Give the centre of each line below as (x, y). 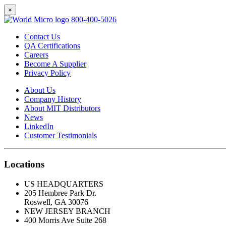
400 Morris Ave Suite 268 (65, 220)
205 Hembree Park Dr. (60, 193)
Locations (24, 164)
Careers (36, 55)
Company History (53, 99)
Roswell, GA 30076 (56, 202)
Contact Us (42, 37)
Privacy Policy (47, 73)
